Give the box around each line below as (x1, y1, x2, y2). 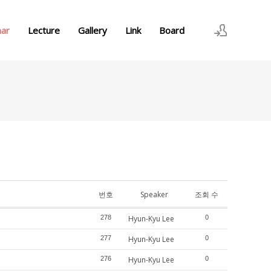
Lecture (28, 24, 60, 36)
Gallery (78, 24, 107, 36)
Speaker (140, 189, 168, 200)
